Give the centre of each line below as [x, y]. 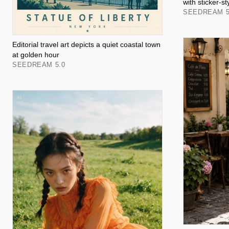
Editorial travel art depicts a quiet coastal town [86, 45]
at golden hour [36, 55]
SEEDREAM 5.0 [39, 65]
